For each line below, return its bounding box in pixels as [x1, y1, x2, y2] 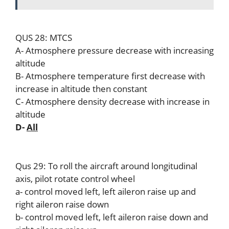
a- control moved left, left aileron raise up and [15, 185, 196, 197]
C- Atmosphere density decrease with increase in [15, 96, 210, 107]
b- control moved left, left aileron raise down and [15, 211, 208, 223]
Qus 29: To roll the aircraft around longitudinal [15, 159, 197, 172]
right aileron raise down [15, 198, 109, 210]
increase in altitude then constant [15, 83, 147, 95]
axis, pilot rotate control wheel [15, 172, 135, 185]
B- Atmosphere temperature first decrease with [15, 70, 205, 82]
